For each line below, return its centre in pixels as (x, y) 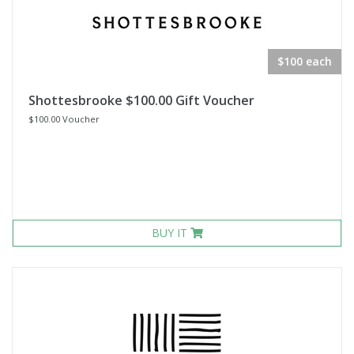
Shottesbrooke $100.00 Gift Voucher (141, 100)
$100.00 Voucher (64, 119)
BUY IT (171, 233)
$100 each (305, 61)
